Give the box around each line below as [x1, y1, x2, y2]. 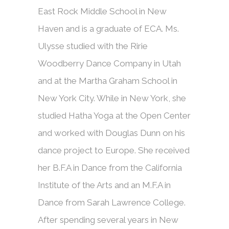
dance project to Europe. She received [38, 145, 190, 156]
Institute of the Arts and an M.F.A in [38, 180, 171, 191]
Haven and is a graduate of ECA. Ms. [38, 24, 179, 34]
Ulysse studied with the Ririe [38, 41, 148, 52]
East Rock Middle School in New [38, 6, 167, 17]
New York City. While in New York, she [38, 93, 186, 104]
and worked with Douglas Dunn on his [38, 128, 185, 139]
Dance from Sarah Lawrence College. [38, 197, 186, 208]
